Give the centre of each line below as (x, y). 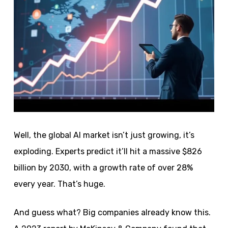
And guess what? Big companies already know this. (112, 212)
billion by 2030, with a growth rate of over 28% (103, 168)
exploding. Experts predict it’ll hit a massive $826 (108, 151)
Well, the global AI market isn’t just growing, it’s (104, 135)
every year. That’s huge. (59, 184)
